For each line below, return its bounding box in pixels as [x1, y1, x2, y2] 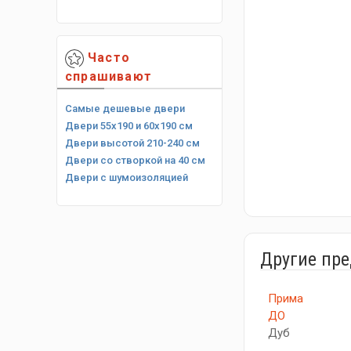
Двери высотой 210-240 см [65, 136, 200, 149]
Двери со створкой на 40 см [65, 154, 205, 166]
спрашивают [65, 68, 152, 84]
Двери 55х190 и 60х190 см [65, 119, 193, 132]
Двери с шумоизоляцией [65, 171, 188, 183]
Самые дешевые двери [65, 102, 185, 114]
